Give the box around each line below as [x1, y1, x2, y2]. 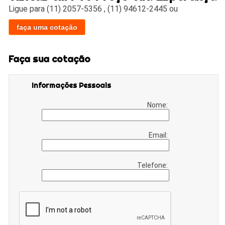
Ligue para [9, 4, 47, 14]
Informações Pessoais [32, 81, 111, 90]
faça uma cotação [17, 23, 78, 31]
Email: [149, 131, 170, 140]
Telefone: [137, 161, 170, 170]
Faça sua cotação [9, 53, 91, 65]
